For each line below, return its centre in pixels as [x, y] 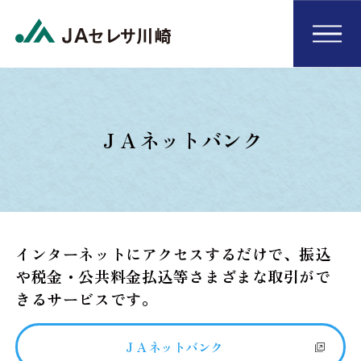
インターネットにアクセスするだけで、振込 [173, 254]
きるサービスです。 [87, 299]
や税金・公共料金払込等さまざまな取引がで [173, 277]
